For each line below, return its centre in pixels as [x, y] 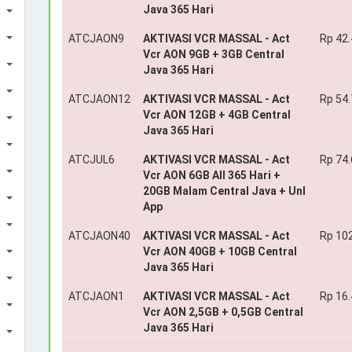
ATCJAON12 [99, 99]
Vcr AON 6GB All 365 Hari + [211, 175]
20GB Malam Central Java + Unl [224, 191]
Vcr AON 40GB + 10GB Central [220, 251]
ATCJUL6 [91, 159]
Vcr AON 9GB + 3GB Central [213, 54]
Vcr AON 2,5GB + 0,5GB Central [223, 312]
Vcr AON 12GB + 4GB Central [216, 115]
